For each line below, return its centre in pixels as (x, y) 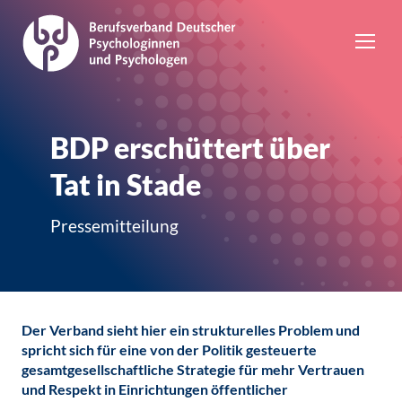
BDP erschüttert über (190, 148)
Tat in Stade (126, 184)
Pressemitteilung (114, 226)
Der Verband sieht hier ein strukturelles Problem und (191, 330)
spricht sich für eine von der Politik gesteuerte (169, 350)
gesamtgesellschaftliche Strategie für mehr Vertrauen (193, 369)
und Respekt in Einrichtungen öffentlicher (155, 389)
